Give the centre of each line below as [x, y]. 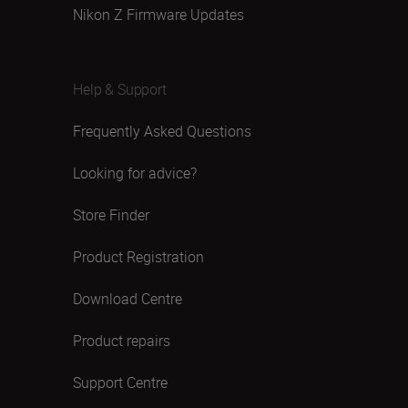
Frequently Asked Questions [162, 131]
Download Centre [127, 299]
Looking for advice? [135, 173]
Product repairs [122, 341]
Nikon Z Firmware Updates [158, 15]
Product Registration [138, 257]
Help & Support [120, 89]
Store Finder [111, 215]
